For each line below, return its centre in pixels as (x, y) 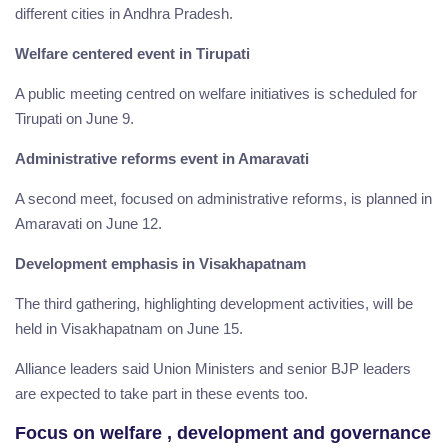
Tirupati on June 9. (74, 118)
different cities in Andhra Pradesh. (124, 13)
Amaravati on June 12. (88, 223)
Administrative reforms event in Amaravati (162, 158)
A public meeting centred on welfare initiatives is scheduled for (216, 93)
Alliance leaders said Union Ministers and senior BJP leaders (213, 368)
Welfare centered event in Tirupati (132, 53)
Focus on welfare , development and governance (223, 432)
